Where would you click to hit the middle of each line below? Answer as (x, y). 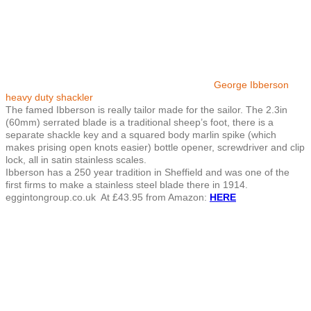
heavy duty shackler (49, 97)
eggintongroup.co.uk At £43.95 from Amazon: (108, 197)
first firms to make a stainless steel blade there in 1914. (128, 184)
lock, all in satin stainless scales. (76, 159)
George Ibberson (251, 84)
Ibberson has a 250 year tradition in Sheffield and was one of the (148, 172)
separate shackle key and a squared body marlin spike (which (141, 134)
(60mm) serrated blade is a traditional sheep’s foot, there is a (140, 122)
